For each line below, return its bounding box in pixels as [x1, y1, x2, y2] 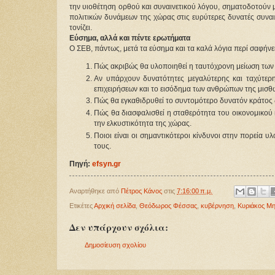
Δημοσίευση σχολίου [85, 241, 146, 249]
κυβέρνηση [201, 202, 234, 210]
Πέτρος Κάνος [121, 187, 162, 195]
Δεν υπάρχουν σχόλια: [69, 220, 168, 234]
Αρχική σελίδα [94, 202, 136, 210]
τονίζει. [69, 24, 92, 32]
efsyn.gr [92, 160, 121, 168]
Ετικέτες [69, 202, 94, 210]
